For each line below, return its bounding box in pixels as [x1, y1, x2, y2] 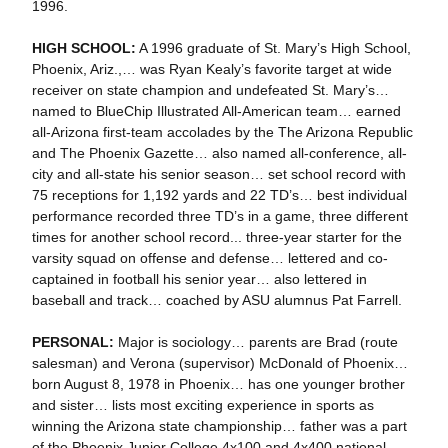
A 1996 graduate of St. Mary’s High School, [135, 40, 411, 56]
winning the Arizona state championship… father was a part [31, 418, 407, 434]
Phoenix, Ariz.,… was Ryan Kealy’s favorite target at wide [31, 61, 392, 77]
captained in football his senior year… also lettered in [31, 271, 367, 287]
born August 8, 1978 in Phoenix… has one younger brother [31, 376, 405, 392]
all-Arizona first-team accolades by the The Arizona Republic [31, 124, 413, 140]
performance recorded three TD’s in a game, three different [31, 208, 408, 224]
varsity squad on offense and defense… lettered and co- [31, 250, 388, 266]
